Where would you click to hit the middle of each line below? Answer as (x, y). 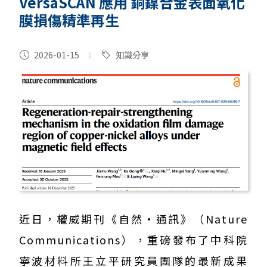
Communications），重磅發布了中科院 (133, 240)
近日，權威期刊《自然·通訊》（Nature (133, 219)
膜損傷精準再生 (69, 20)
